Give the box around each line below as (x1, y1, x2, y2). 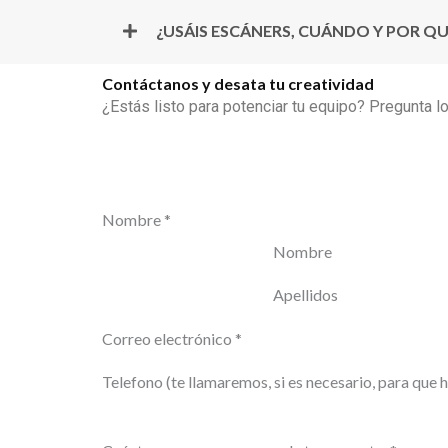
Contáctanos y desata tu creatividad (102, 73, 374, 93)
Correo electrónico (102, 328, 235, 348)
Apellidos (273, 285, 338, 305)
